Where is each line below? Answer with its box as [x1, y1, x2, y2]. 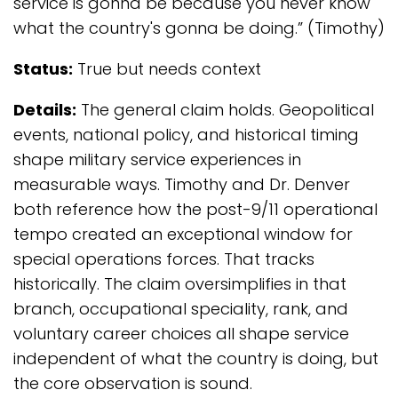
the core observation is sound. [13, 372, 252, 394]
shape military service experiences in [13, 148, 301, 171]
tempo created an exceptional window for [13, 223, 353, 245]
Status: [13, 58, 73, 80]
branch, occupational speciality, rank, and [13, 298, 348, 320]
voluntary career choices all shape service [13, 322, 349, 345]
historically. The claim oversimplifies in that [13, 273, 346, 295]
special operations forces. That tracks [13, 248, 314, 270]
